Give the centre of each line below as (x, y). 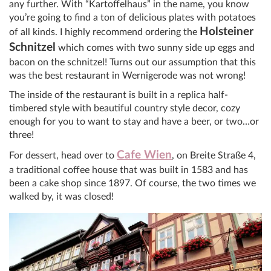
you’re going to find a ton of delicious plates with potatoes (132, 18)
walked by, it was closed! (63, 197)
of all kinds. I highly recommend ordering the (104, 32)
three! (21, 135)
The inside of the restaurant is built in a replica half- (119, 95)
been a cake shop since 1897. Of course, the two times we (132, 184)
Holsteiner (227, 32)
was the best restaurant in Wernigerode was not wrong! (127, 76)
